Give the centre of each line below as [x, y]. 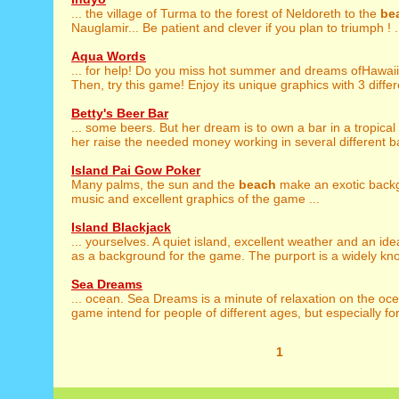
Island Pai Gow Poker [136, 170]
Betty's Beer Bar [120, 113]
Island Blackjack [121, 227]
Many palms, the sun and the [155, 184]
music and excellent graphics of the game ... [195, 199]
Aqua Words [109, 56]
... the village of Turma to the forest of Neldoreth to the [226, 13]
